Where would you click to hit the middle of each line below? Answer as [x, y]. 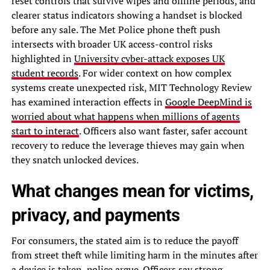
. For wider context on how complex [155, 73]
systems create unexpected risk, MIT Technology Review [131, 87]
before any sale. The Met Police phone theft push [115, 29]
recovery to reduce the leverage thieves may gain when [128, 145]
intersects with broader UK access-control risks [112, 44]
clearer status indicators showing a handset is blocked [127, 15]
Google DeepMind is [208, 102]
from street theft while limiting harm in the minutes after [134, 255]
